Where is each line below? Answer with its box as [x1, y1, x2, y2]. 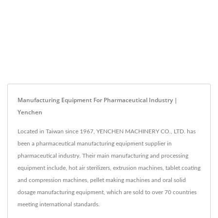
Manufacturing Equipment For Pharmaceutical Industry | [18, 96, 178, 105]
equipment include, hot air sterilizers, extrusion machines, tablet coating [18, 165, 200, 171]
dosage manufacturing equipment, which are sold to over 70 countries [18, 189, 197, 196]
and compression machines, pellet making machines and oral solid [18, 177, 186, 183]
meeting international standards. [18, 201, 100, 208]
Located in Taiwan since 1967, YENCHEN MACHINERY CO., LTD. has [18, 128, 196, 135]
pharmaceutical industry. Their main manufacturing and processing [18, 153, 188, 159]
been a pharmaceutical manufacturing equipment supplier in [18, 141, 172, 147]
